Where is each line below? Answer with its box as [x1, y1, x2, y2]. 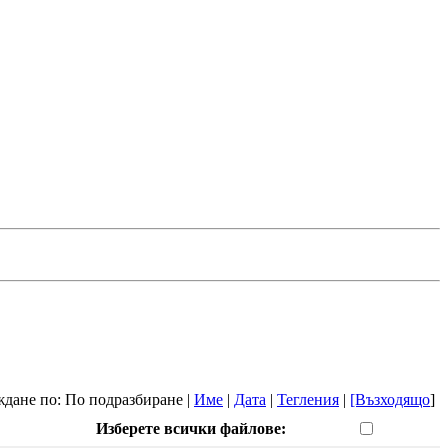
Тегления [277, 390, 339, 408]
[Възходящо [350, 390, 430, 408]
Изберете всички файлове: [96, 419, 286, 437]
